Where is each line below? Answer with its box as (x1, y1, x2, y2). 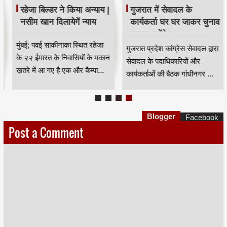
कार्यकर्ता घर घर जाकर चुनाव (122, 17, 211, 27)
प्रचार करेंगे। (122, 29, 164, 39)
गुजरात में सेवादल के (122, 5, 184, 15)
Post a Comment (8, 124, 84, 141)
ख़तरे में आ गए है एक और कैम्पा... (7, 66, 95, 75)
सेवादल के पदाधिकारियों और (118, 57, 192, 66)
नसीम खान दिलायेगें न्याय (11, 17, 87, 27)
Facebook (185, 113, 219, 122)
